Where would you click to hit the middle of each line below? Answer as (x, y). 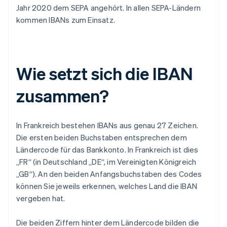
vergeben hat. (41, 198)
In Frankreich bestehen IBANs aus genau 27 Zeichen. (107, 125)
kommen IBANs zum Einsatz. (66, 20)
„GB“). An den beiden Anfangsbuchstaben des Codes (109, 174)
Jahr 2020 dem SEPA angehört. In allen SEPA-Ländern (109, 8)
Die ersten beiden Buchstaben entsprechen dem (102, 138)
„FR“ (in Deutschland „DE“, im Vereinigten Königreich (106, 162)
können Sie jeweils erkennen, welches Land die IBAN (107, 186)
